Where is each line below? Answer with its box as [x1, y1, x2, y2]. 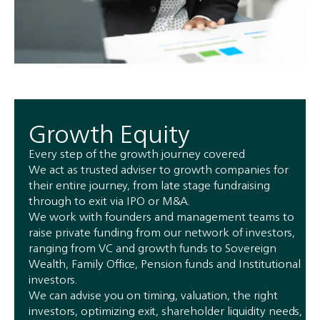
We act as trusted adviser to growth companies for [29, 159, 289, 179]
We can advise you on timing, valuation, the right [29, 284, 278, 305]
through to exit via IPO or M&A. [29, 190, 190, 211]
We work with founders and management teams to [29, 206, 294, 226]
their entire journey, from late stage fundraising [29, 174, 270, 195]
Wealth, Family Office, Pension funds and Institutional [29, 253, 301, 274]
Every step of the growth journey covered [29, 143, 245, 164]
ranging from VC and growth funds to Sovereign [29, 237, 276, 258]
